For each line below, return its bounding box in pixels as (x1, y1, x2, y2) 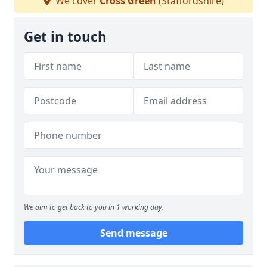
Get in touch (24, 27, 107, 46)
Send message (100, 226, 167, 240)
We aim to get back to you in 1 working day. (24, 202, 164, 212)
